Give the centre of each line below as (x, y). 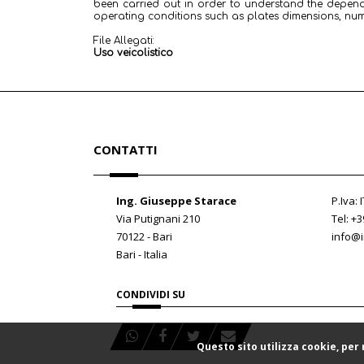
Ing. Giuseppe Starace (176, 201)
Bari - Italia (142, 254)
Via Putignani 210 (158, 219)
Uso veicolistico (133, 53)
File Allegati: (124, 41)
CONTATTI (126, 149)
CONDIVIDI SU (151, 295)
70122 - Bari (144, 236)
